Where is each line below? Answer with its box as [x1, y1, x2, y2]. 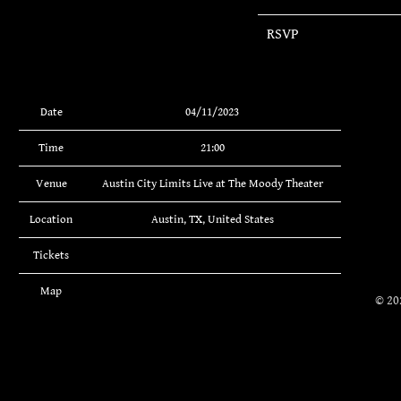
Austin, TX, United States [150, 213, 274, 227]
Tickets [33, 249, 70, 263]
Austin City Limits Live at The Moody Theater [101, 177, 323, 192]
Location [30, 213, 73, 227]
